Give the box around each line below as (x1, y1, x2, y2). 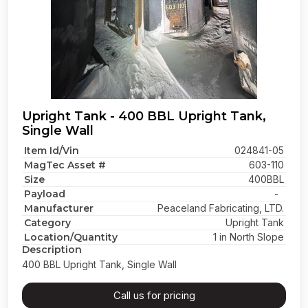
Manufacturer (24, 202, 93, 214)
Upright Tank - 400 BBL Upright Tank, (22, 109, 266, 124)
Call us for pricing (113, 289, 195, 302)
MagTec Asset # (24, 159, 106, 171)
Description (22, 243, 82, 256)
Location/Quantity (24, 231, 118, 243)
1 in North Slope (213, 231, 284, 243)
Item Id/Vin (24, 144, 79, 157)
